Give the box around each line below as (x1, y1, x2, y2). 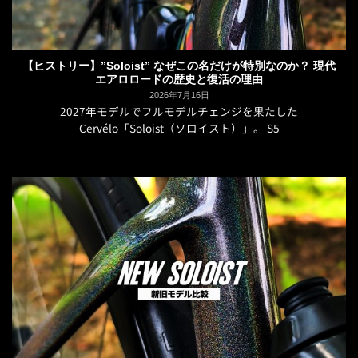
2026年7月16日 (149, 89, 209, 100)
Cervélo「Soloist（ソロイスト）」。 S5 (78, 119, 280, 136)
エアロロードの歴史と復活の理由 (95, 73, 263, 86)
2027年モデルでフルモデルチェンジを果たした (60, 102, 298, 119)
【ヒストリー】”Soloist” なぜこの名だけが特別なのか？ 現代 (22, 59, 336, 72)
